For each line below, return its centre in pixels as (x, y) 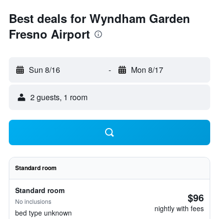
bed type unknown (44, 213)
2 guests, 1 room (59, 97)
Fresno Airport (49, 34)
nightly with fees (179, 208)
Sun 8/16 (44, 70)
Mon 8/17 (147, 70)
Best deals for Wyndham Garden (99, 18)
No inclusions (33, 201)
